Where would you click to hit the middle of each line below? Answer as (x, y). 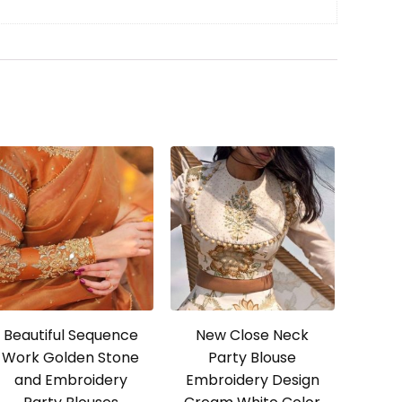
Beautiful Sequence (70, 336)
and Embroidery (70, 380)
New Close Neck (253, 336)
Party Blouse (253, 358)
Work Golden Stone (71, 358)
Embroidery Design (252, 380)
